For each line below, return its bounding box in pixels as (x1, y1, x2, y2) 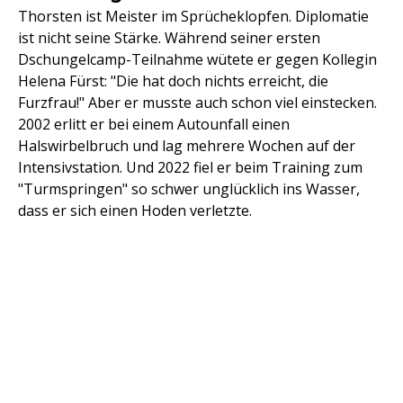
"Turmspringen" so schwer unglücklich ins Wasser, (18, 179, 360, 200)
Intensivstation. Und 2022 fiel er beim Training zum (18, 157, 363, 178)
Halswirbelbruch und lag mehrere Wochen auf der (18, 136, 355, 157)
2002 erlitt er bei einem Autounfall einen (18, 114, 290, 135)
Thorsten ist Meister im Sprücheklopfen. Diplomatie (18, 6, 369, 27)
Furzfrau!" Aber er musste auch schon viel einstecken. (18, 93, 377, 113)
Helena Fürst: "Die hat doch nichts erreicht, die (18, 71, 328, 92)
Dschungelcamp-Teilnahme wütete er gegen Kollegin (18, 49, 377, 70)
